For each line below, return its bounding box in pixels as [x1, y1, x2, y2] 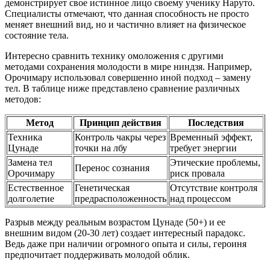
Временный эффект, [170, 131, 253, 142]
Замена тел [8, 157, 52, 168]
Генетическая [75, 182, 130, 193]
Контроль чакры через [75, 131, 166, 142]
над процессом [170, 193, 231, 204]
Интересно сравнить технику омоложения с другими [5, 50, 224, 61]
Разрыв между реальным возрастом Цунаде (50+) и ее [5, 216, 225, 227]
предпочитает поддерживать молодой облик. [5, 249, 190, 260]
